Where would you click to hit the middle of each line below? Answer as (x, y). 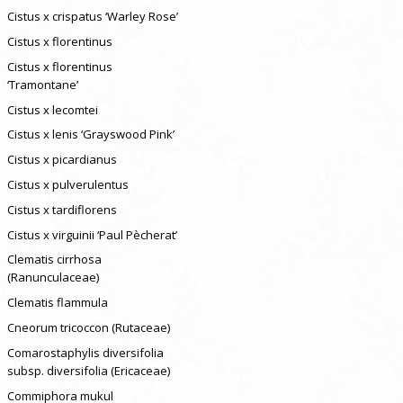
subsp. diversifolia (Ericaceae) (88, 370)
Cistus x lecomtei (52, 109)
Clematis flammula (57, 303)
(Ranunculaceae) (53, 278)
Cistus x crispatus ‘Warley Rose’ (92, 17)
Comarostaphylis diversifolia (85, 352)
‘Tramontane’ (42, 84)
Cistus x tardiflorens (62, 209)
